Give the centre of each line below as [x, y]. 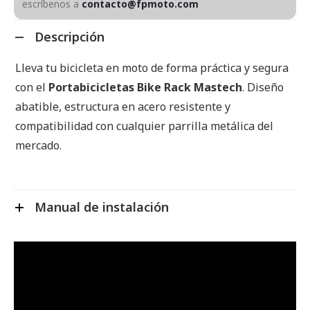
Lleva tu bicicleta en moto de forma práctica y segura [152, 68]
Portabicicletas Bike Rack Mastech [145, 87]
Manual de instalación [102, 207]
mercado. [38, 145]
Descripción [70, 37]
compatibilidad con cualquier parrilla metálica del [144, 126]
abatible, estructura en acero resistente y [123, 107]
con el [32, 87]
